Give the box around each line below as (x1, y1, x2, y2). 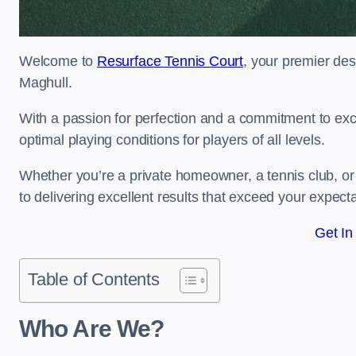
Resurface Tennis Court (97, 53, 244, 69)
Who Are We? (19, 315, 164, 342)
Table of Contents (28, 269, 160, 289)
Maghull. (19, 75, 76, 91)
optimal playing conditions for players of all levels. (19, 132, 329, 148)
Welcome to (19, 53, 98, 69)
